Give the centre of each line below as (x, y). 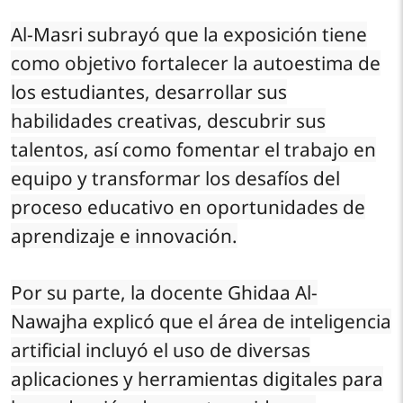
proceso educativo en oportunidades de (188, 206)
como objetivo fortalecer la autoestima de (196, 63)
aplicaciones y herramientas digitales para (197, 378)
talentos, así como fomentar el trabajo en (193, 149)
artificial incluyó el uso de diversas (161, 349)
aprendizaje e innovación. (124, 235)
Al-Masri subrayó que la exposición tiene (189, 34)
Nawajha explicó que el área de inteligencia (201, 321)
